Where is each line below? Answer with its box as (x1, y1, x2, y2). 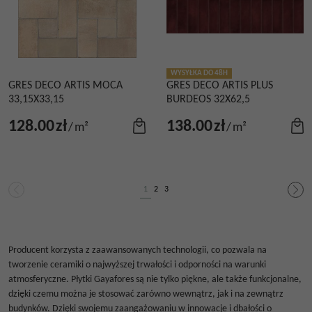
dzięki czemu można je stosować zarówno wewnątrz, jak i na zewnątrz (8, 289, 283, 299)
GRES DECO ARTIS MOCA (8, 80, 123, 91)
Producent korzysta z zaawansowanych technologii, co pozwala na (8, 245, 267, 256)
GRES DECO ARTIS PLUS (166, 80, 273, 91)
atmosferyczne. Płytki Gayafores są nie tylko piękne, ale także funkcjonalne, (8, 274, 302, 285)
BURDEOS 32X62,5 (166, 94, 250, 105)
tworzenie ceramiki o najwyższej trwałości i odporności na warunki (8, 260, 266, 270)
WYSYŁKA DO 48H (171, 70, 228, 77)
